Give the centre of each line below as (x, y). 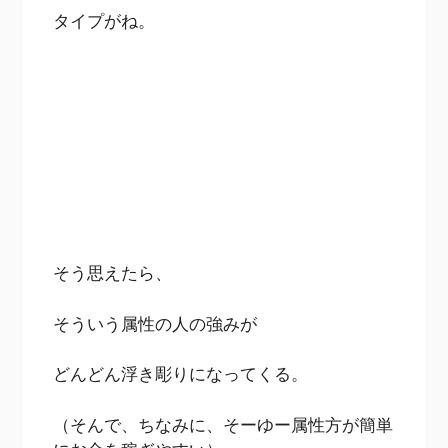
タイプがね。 (104, 20)
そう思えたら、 (113, 273)
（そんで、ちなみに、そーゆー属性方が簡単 (223, 424)
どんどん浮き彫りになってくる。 (181, 374)
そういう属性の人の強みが (155, 323)
